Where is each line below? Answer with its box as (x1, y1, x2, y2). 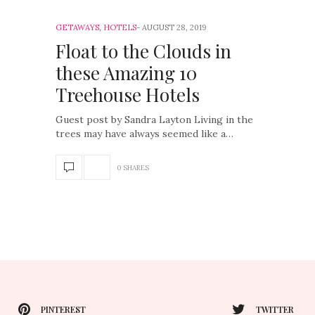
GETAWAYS (56, 22, 99, 32)
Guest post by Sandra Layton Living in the (56, 113, 253, 126)
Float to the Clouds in (56, 39, 231, 63)
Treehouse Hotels (56, 82, 200, 107)
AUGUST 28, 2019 (142, 22, 207, 32)
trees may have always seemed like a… (56, 127, 233, 140)
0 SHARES (117, 162, 149, 172)
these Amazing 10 (56, 60, 197, 85)
